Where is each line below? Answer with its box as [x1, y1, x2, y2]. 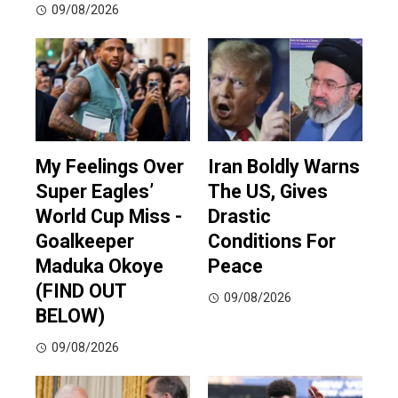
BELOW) [36, 305, 105, 328]
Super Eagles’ [36, 180, 154, 203]
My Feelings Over [36, 155, 184, 179]
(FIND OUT [36, 280, 126, 303]
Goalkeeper [36, 230, 134, 253]
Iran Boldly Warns [208, 155, 360, 179]
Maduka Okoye [36, 255, 163, 278]
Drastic [208, 205, 271, 228]
